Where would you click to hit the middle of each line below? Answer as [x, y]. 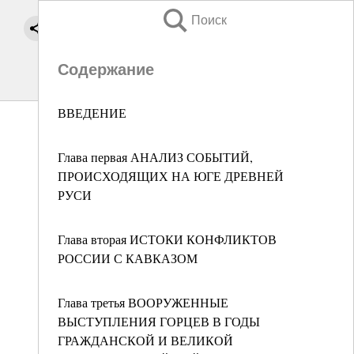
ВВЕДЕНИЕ [92, 113]
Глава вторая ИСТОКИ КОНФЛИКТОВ [167, 239]
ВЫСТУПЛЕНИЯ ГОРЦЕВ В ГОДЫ [159, 321]
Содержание [106, 70]
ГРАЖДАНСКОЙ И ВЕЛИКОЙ [145, 340]
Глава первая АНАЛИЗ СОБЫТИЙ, [155, 157]
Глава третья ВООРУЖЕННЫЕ [143, 302]
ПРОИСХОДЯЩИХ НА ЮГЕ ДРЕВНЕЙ [171, 176]
